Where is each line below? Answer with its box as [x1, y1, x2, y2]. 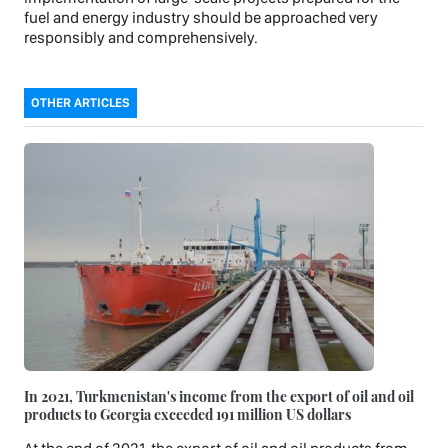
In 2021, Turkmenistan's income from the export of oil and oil [24, 385, 414, 406]
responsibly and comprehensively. [24, 27, 258, 47]
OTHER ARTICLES [31, 94, 130, 110]
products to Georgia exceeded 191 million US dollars [24, 403, 351, 424]
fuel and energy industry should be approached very [24, 7, 378, 27]
